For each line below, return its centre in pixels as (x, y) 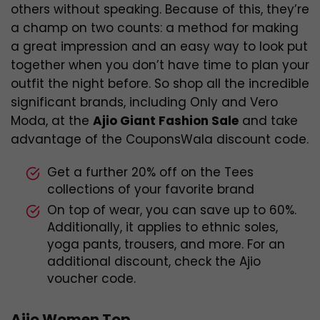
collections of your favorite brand (151, 190)
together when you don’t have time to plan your (160, 65)
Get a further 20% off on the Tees (150, 172)
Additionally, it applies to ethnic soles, (162, 227)
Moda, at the (52, 121)
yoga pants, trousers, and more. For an (166, 245)
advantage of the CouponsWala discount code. (160, 140)
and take (268, 121)
